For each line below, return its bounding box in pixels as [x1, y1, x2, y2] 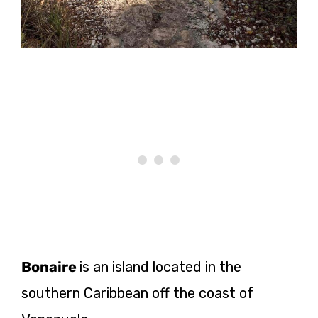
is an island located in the [79, 258, 241, 275]
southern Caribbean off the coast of [21, 284, 253, 302]
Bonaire [21, 258, 79, 275]
